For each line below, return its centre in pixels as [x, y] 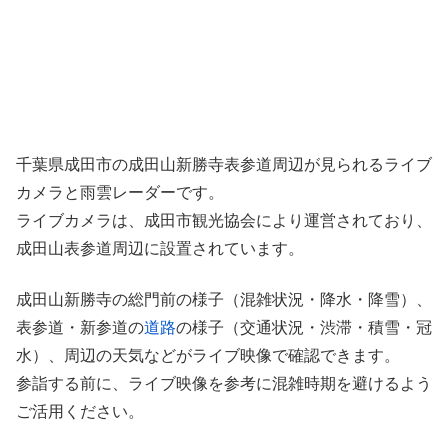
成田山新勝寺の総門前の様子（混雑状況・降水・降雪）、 [224, 299]
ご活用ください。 [80, 411]
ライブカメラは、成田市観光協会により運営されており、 [224, 221]
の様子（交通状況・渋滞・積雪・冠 [304, 327]
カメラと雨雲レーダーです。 [120, 193]
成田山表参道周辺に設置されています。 [160, 249]
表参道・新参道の [80, 327]
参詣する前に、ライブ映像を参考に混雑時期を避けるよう [224, 383]
